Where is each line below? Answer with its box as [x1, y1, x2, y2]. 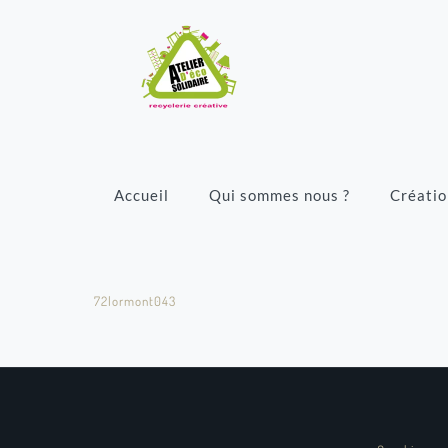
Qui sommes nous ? [209, 186, 350, 204]
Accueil [114, 186, 169, 204]
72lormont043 [94, 293, 176, 309]
